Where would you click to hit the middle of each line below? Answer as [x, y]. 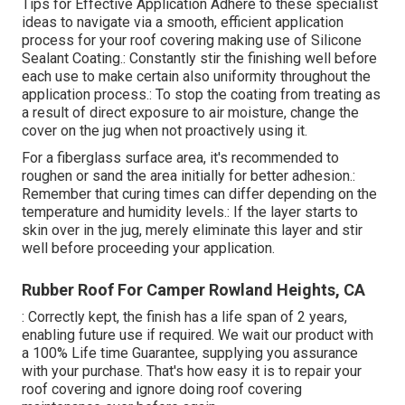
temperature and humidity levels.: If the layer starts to [190, 212]
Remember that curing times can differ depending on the [199, 194]
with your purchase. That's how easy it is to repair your [192, 372]
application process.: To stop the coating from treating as [201, 95]
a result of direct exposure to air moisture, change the [190, 113]
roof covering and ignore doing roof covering [162, 390]
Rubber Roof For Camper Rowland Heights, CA [193, 290]
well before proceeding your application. [148, 249]
